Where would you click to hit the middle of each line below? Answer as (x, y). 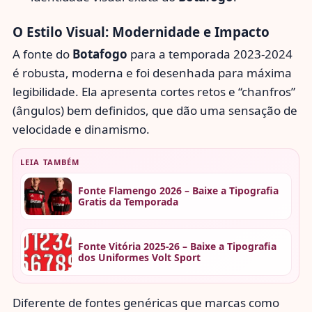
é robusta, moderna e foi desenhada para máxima (152, 73)
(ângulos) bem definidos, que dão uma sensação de (155, 111)
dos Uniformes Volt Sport (139, 258)
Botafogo (100, 54)
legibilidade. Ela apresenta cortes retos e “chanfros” (154, 92)
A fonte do (42, 54)
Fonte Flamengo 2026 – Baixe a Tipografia (178, 190)
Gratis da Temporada (128, 201)
